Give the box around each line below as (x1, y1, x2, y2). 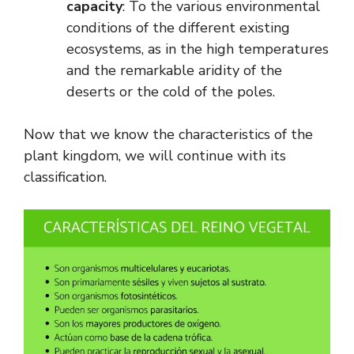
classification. (24, 167, 107, 186)
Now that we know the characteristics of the (24, 124, 313, 144)
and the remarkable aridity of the (66, 60, 282, 80)
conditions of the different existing (66, 17, 290, 37)
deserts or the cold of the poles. (66, 81, 275, 101)
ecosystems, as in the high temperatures (66, 39, 329, 58)
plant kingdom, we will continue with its (24, 145, 286, 165)
